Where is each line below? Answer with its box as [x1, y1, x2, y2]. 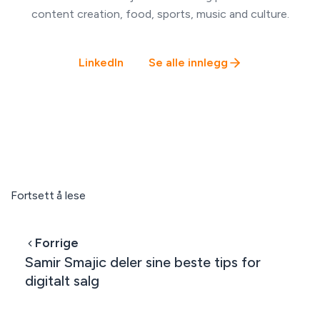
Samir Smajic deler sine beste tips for [24, 254, 261, 271]
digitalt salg [24, 272, 99, 290]
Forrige [34, 235, 79, 251]
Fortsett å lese [10, 189, 86, 203]
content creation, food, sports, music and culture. [31, 7, 289, 21]
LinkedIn [78, 55, 124, 69]
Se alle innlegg [148, 55, 228, 69]
